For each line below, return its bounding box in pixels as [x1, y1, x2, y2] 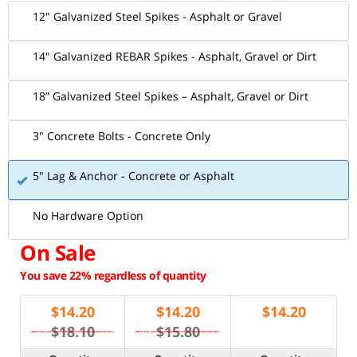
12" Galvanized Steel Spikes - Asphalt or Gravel [33, 9, 282, 24]
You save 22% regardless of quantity [20, 268, 206, 283]
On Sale [20, 238, 96, 267]
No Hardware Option [33, 208, 143, 223]
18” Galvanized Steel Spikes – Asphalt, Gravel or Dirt [33, 88, 308, 104]
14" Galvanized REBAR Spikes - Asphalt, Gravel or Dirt [33, 49, 316, 64]
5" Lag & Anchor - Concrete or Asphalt [33, 168, 234, 183]
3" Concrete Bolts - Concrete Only [33, 128, 210, 143]
